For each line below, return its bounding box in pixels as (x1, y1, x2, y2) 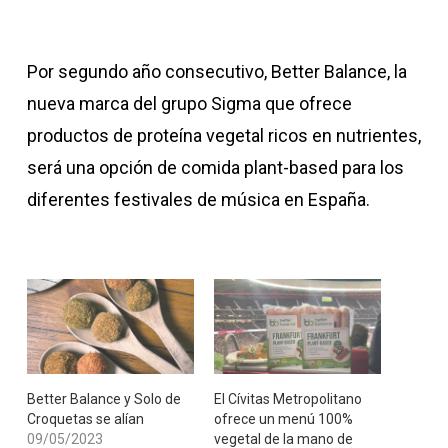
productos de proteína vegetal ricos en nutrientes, (26, 125, 421, 146)
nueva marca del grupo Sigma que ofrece (26, 93, 352, 114)
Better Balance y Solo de (26, 391, 181, 408)
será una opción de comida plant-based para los (26, 157, 404, 178)
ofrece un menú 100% (213, 411, 353, 428)
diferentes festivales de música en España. (26, 189, 370, 210)
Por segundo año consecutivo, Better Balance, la (26, 61, 407, 82)
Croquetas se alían (26, 411, 144, 428)
